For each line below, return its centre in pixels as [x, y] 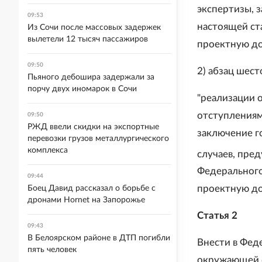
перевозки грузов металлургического [98, 139]
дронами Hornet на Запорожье [86, 200]
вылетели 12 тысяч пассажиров [88, 39]
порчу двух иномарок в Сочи [82, 89]
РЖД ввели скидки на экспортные [93, 127]
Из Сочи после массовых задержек [94, 27]
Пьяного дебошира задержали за [91, 77]
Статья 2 [217, 216]
